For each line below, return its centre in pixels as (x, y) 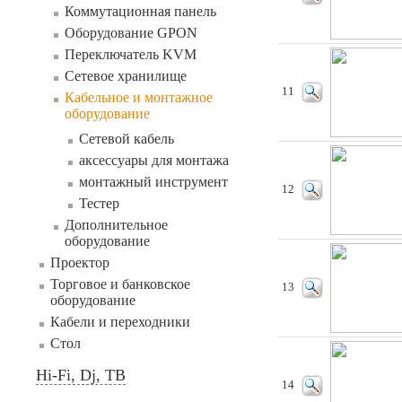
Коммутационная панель (140, 11)
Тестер (99, 203)
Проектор (80, 262)
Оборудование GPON (131, 33)
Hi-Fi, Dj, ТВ (81, 375)
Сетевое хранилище (126, 76)
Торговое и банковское (120, 284)
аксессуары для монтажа (154, 160)
